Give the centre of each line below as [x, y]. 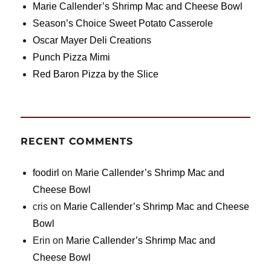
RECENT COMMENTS [77, 142]
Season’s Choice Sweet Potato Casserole [123, 24]
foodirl [46, 173]
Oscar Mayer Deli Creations [92, 41]
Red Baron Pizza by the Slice [96, 74]
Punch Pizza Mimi [72, 57]
